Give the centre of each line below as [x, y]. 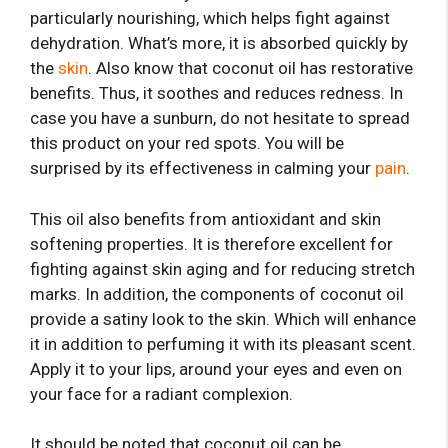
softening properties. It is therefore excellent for [211, 243]
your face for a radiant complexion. [161, 393]
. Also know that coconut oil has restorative [250, 68]
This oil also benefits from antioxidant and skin [205, 218]
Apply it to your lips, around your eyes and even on [216, 368]
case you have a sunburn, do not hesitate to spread [220, 118]
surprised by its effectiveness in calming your [202, 168]
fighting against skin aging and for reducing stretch [222, 268]
